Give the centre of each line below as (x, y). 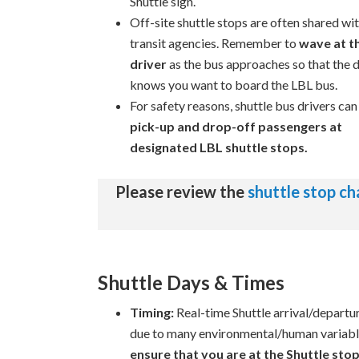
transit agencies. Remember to (214, 43)
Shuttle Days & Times (191, 282)
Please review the (181, 192)
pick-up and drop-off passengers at (236, 126)
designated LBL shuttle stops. (219, 147)
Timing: (152, 312)
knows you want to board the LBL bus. (234, 85)
